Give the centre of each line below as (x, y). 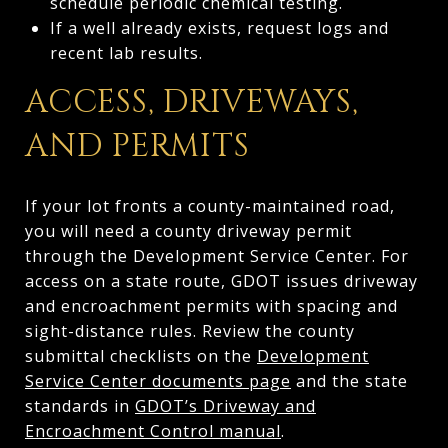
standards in (80, 405)
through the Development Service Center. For (217, 255)
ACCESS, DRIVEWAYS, (192, 102)
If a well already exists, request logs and (219, 27)
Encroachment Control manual (153, 430)
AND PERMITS (137, 146)
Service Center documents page (158, 380)
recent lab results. (126, 52)
